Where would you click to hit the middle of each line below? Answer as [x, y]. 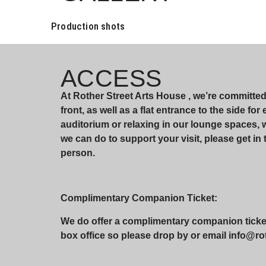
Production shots [88, 26]
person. [78, 153]
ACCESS [111, 78]
